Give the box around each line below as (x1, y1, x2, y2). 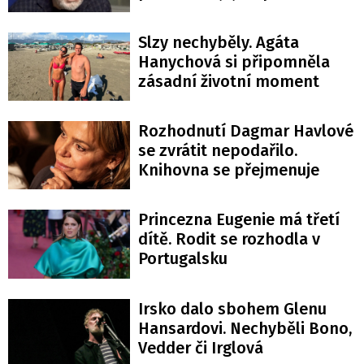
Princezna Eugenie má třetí (138, 210, 340, 230)
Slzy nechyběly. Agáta (138, 32, 299, 52)
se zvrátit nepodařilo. (138, 141, 297, 160)
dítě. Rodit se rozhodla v (138, 229, 320, 249)
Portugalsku (138, 249, 227, 269)
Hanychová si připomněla (138, 51, 330, 71)
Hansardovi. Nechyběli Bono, (138, 318, 352, 338)
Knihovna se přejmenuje (138, 160, 319, 180)
